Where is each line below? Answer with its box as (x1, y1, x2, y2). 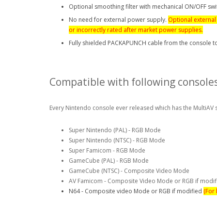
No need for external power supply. (69, 15, 168, 24)
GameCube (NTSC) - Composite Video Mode (69, 166, 189, 175)
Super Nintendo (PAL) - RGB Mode (69, 125, 161, 134)
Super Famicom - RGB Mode (69, 146, 145, 155)
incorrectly (77, 25, 106, 34)
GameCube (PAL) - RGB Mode (69, 156, 149, 165)
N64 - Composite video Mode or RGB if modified (69, 186, 203, 195)
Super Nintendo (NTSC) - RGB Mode (69, 136, 165, 144)
